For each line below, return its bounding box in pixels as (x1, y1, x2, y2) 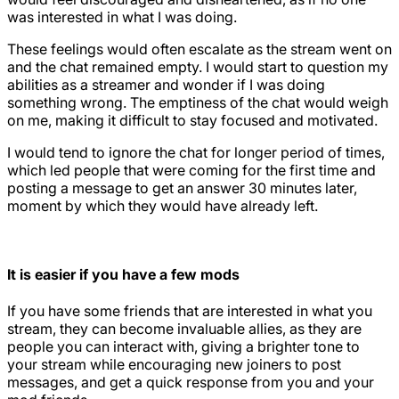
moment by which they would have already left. (7, 196, 318, 215)
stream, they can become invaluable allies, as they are (7, 320, 362, 338)
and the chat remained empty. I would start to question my (7, 57, 388, 76)
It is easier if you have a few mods (7, 265, 240, 283)
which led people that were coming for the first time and (7, 160, 376, 179)
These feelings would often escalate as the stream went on (7, 39, 392, 58)
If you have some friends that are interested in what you (7, 302, 372, 321)
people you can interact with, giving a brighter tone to (7, 338, 360, 356)
